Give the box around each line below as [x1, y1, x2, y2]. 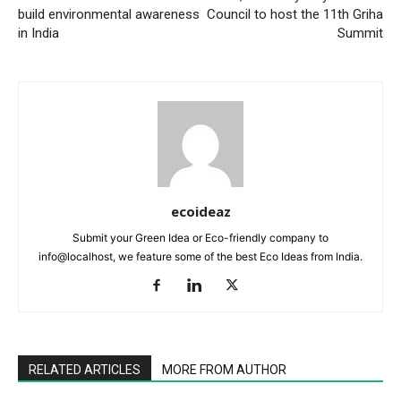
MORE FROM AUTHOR [162, 362, 286, 377]
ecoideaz [170, 201, 231, 220]
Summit [337, 24, 383, 41]
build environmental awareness [18, 5, 200, 22]
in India [18, 24, 59, 41]
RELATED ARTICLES [29, 362, 141, 377]
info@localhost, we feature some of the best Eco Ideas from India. [38, 249, 363, 263]
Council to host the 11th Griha [207, 5, 383, 22]
